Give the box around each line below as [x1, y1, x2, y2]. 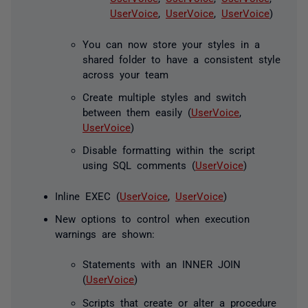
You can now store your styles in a [82, 38, 260, 49]
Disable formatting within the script [82, 144, 255, 155]
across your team [82, 68, 168, 79]
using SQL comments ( [82, 159, 195, 170]
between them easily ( [82, 106, 191, 117]
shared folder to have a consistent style [82, 53, 280, 64]
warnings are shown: [55, 228, 155, 239]
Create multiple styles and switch [82, 91, 246, 102]
